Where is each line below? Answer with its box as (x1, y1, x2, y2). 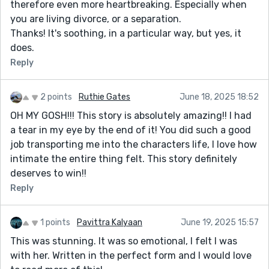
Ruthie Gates (79, 91, 130, 102)
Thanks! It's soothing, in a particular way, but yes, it (10, 27, 241, 39)
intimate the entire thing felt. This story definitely (10, 153, 237, 165)
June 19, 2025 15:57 (181, 217, 259, 228)
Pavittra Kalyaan (77, 217, 142, 228)
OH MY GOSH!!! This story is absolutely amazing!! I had (10, 109, 252, 121)
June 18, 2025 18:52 (180, 91, 259, 102)
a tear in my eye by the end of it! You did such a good (10, 124, 251, 136)
